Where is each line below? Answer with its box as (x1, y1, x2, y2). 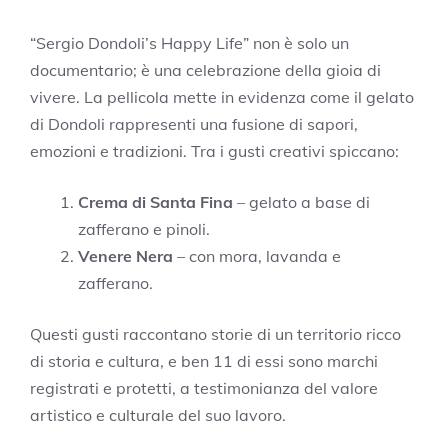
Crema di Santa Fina (78, 191, 233, 212)
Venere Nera (78, 245, 173, 266)
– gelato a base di (233, 191, 370, 212)
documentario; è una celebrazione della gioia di (30, 59, 381, 80)
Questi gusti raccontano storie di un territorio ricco (30, 323, 401, 344)
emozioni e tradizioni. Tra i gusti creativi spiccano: (30, 140, 399, 161)
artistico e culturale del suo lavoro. (30, 404, 286, 425)
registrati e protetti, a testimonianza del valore (30, 377, 378, 398)
